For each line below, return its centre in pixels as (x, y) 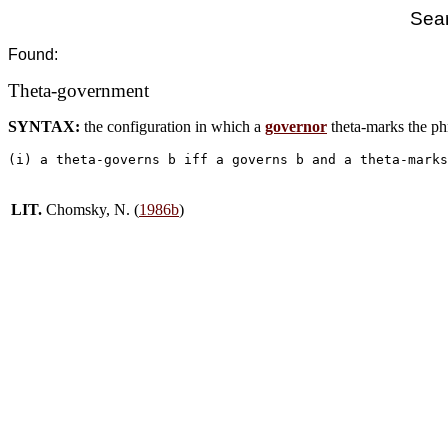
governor (296, 126)
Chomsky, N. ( (92, 209)
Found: (33, 54)
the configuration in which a (174, 126)
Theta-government (78, 90)
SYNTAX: (46, 126)
